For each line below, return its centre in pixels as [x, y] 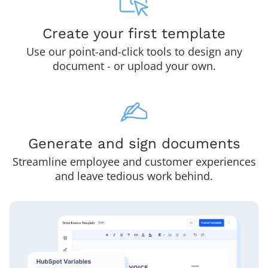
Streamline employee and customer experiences [134, 162]
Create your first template [134, 34]
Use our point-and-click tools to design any [134, 52]
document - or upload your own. [134, 66]
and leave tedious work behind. [134, 176]
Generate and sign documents [134, 144]
